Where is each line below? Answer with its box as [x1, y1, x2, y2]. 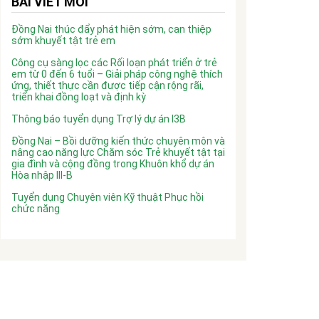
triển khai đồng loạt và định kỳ [11, 91, 146, 103]
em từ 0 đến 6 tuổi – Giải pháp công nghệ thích [11, 68, 223, 80]
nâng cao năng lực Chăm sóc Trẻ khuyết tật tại [11, 147, 225, 158]
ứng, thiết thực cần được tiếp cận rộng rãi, [11, 80, 204, 91]
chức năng [11, 203, 60, 214]
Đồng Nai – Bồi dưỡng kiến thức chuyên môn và [11, 135, 225, 147]
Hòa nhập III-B [11, 169, 73, 181]
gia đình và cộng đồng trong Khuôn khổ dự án [11, 158, 214, 169]
